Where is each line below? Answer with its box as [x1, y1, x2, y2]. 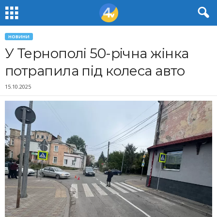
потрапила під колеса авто [5, 62, 185, 79]
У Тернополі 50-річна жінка [5, 45, 189, 62]
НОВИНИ [8, 33, 30, 40]
